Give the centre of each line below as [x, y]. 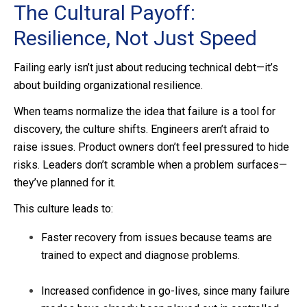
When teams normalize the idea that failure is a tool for [145, 112]
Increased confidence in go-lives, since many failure [165, 291]
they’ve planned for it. [65, 183]
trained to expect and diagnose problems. [140, 256]
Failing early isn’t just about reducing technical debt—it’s [146, 68]
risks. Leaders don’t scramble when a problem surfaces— [150, 165]
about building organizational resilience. [108, 86]
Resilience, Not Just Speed [135, 38]
